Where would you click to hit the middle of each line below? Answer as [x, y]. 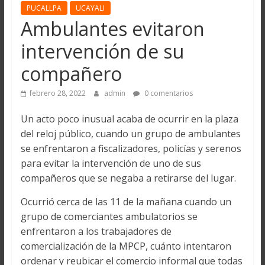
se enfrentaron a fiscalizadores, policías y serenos [131, 148]
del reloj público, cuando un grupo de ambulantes [130, 133]
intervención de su [102, 51]
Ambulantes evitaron [112, 28]
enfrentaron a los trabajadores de [96, 231]
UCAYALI [90, 8]
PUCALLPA [44, 8]
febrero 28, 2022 [57, 93]
